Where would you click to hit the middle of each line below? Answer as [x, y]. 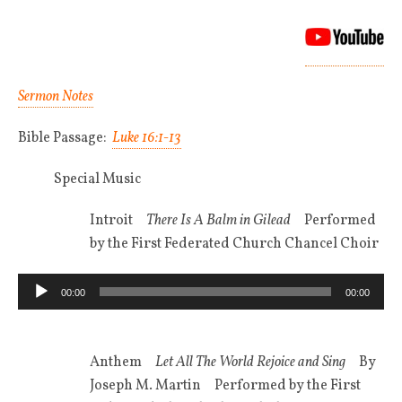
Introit [118, 220]
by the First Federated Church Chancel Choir [234, 244]
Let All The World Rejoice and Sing [257, 362]
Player [38, 307]
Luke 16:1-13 [147, 138]
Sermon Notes [56, 96]
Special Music [97, 179]
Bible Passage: [65, 138]
